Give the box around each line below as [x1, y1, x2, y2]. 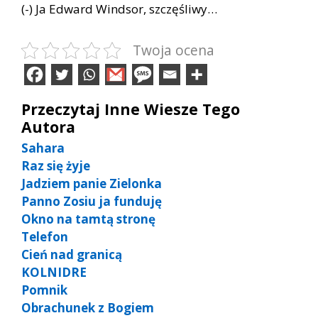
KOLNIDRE [21, 263, 87, 280]
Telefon [21, 228, 68, 245]
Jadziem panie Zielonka [21, 175, 162, 192]
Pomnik [21, 281, 67, 298]
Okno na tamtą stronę [21, 210, 155, 227]
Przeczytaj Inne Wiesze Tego [21, 98, 240, 119]
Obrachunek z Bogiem [21, 299, 154, 316]
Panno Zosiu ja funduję [21, 192, 162, 209]
